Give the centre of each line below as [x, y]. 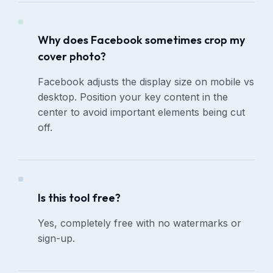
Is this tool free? [80, 198]
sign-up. [57, 239]
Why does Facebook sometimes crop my [142, 40]
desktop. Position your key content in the [133, 97]
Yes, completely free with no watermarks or [140, 223]
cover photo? [72, 57]
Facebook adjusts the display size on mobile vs [146, 82]
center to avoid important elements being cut [142, 112]
